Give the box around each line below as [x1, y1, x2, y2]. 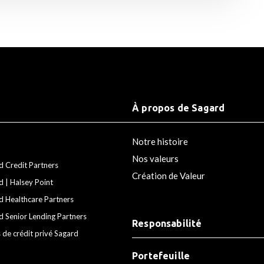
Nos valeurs [132, 153, 179, 164]
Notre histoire [132, 136, 188, 147]
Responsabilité [132, 217, 202, 229]
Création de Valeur [132, 170, 205, 181]
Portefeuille [132, 250, 190, 261]
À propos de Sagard [132, 102, 225, 113]
